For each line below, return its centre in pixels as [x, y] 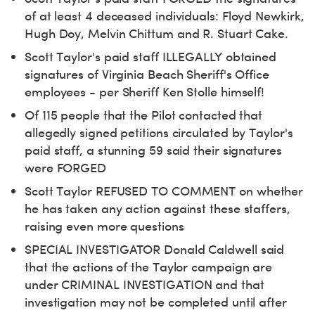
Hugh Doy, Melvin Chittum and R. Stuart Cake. [157, 33]
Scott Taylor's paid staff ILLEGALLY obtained [151, 57]
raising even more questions [104, 226]
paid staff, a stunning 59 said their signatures [153, 150]
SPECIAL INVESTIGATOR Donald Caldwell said [155, 249]
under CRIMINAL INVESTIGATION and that [144, 284]
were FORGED [66, 168]
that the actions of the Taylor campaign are [149, 267]
